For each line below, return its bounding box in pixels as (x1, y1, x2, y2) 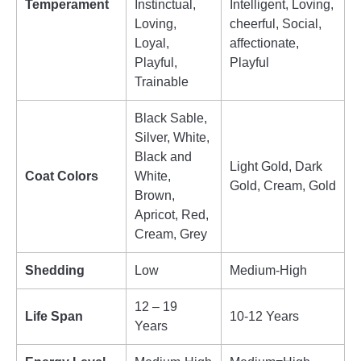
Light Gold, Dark (230, 160, 322, 174)
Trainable (135, 75, 189, 89)
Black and (135, 150, 192, 164)
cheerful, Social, (230, 17, 322, 31)
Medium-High (230, 263, 307, 278)
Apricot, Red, (135, 208, 209, 222)
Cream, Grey (135, 227, 207, 242)
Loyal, (135, 36, 169, 51)
